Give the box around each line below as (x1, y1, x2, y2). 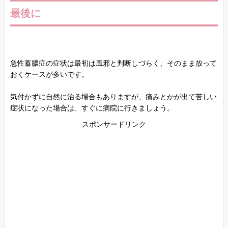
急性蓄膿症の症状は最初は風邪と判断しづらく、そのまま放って (10, 60, 217, 68)
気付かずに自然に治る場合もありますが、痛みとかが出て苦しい (10, 93, 217, 101)
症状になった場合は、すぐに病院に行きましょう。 (10, 104, 174, 112)
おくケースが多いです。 (10, 71, 89, 79)
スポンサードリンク (81, 121, 146, 129)
